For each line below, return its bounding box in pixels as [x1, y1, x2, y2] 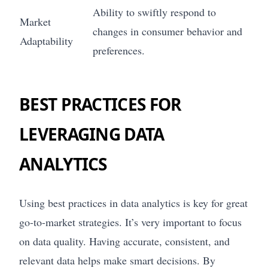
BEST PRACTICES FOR [19, 93, 181, 116]
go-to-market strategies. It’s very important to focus [19, 215, 242, 230]
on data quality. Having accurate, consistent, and [19, 234, 230, 249]
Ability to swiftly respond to [93, 5, 216, 20]
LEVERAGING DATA [19, 123, 165, 146]
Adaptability [20, 33, 73, 48]
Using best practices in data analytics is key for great [19, 196, 248, 211]
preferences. [93, 43, 145, 58]
